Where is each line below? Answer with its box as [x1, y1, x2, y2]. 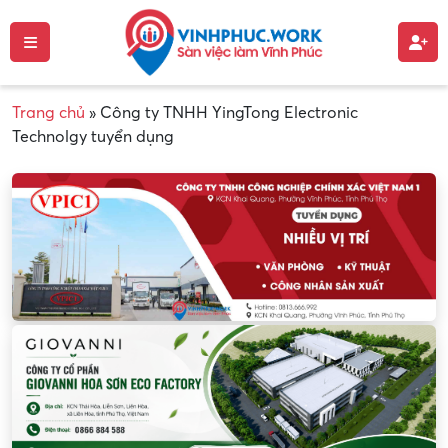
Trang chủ [12, 103, 85, 122]
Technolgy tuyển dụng [12, 127, 174, 146]
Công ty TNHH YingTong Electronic [100, 103, 358, 122]
